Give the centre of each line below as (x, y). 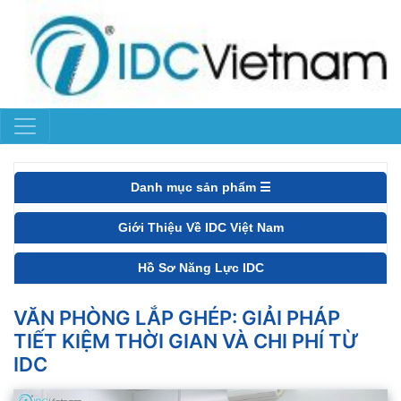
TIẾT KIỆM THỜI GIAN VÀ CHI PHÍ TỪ (186, 341)
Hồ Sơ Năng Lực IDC (200, 268)
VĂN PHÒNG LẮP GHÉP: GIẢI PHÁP (177, 318)
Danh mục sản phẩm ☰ (200, 188)
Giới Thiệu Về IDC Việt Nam (200, 228)
